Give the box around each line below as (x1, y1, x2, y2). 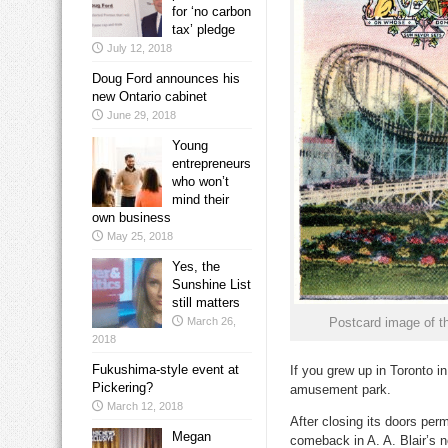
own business (92, 210, 171, 226)
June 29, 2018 (107, 109, 176, 122)
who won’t (172, 174, 229, 190)
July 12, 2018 (107, 42, 172, 55)
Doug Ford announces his (92, 71, 240, 87)
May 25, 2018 (107, 230, 173, 243)
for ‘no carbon (172, 4, 251, 20)
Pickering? (92, 380, 153, 396)
